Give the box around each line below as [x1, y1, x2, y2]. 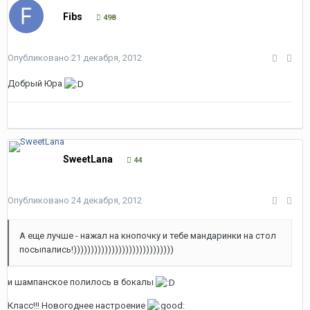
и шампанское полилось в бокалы [8, 277, 156, 287]
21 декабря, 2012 [71, 53, 142, 63]
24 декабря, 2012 [71, 195, 142, 206]
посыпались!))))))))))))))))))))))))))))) [19, 244, 174, 255]
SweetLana [63, 154, 113, 165]
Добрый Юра [8, 78, 64, 89]
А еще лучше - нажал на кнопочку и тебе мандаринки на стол [19, 230, 276, 241]
